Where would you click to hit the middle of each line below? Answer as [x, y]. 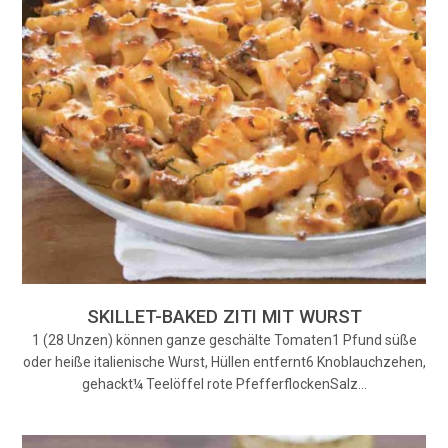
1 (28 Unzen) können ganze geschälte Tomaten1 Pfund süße [224, 340]
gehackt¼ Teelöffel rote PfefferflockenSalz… [224, 384]
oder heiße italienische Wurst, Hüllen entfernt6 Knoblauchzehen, [224, 362]
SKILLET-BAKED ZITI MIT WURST [224, 317]
